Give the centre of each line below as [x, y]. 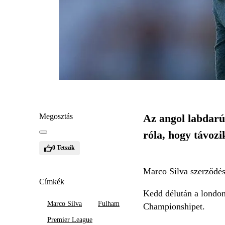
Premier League [70, 219]
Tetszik [66, 148]
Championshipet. [174, 206]
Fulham [109, 203]
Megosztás [56, 116]
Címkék [52, 181]
